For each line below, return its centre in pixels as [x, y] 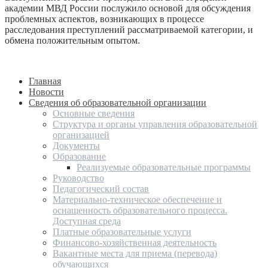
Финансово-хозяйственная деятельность [135, 242]
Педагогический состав [101, 188]
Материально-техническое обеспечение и [137, 199]
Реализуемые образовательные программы [164, 167]
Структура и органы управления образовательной [155, 124]
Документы [76, 145]
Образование [79, 156]
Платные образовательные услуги [122, 232]
